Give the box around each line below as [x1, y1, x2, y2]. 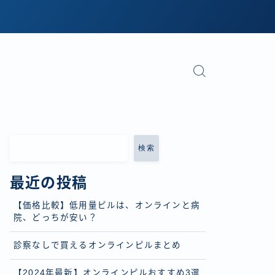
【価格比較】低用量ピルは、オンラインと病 [14, 201, 200, 210]
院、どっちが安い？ [14, 213, 98, 222]
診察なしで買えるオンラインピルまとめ [14, 241, 182, 250]
